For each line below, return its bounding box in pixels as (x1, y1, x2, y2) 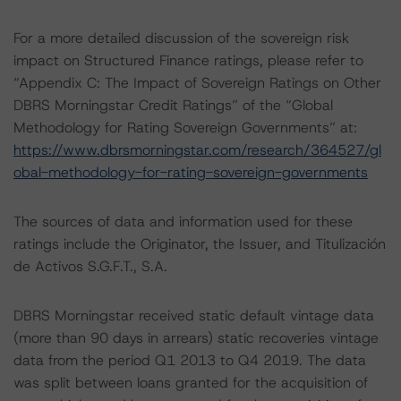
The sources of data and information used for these (13, 212, 353, 231)
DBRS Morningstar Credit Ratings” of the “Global (13, 96, 333, 115)
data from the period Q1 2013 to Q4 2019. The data (13, 351, 366, 370)
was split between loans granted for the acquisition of (13, 373, 368, 392)
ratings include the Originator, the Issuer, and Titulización (13, 235, 386, 253)
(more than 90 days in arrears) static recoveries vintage (13, 328, 379, 347)
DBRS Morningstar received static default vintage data (13, 306, 374, 325)
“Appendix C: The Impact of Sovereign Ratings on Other (13, 73, 381, 92)
